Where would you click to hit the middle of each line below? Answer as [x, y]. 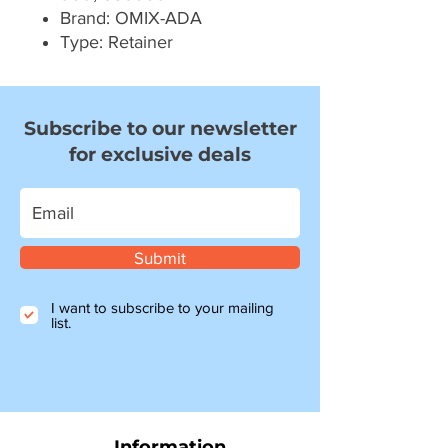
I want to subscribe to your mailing [162, 308]
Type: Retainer [116, 42]
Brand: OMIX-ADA [131, 18]
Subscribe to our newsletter [160, 129]
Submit [160, 258]
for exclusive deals [160, 155]
